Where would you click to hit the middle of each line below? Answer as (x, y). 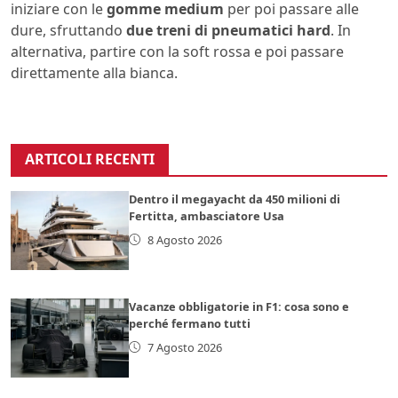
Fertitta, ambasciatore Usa (207, 215)
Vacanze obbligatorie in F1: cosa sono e (239, 306)
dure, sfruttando (68, 30)
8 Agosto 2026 (184, 239)
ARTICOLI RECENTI (90, 159)
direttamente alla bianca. (94, 72)
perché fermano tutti (190, 323)
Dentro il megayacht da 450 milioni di (235, 199)
